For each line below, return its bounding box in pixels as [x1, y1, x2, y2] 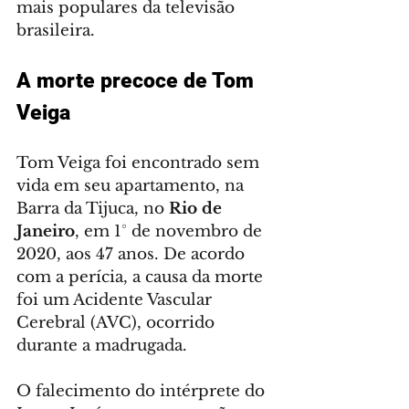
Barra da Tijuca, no [16, 198, 169, 218]
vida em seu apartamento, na [16, 175, 248, 195]
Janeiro [16, 221, 75, 241]
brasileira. [16, 20, 95, 40]
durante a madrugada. [16, 335, 187, 355]
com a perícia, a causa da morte [16, 267, 267, 287]
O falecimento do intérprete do [16, 381, 269, 401]
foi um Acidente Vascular [16, 289, 216, 309]
